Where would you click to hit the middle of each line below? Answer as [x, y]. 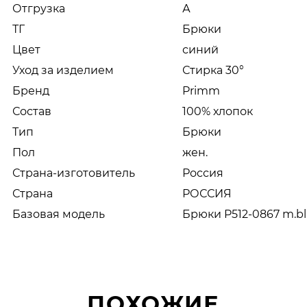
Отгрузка [39, 8]
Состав [32, 111]
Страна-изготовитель [74, 173]
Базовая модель [59, 214]
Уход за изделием [63, 70]
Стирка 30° [213, 70]
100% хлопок [218, 111]
